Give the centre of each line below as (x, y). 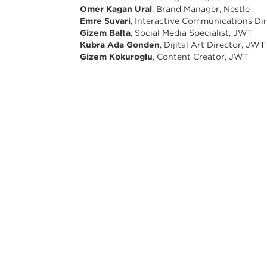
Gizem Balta (105, 33)
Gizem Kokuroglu (117, 57)
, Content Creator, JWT (201, 57)
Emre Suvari (105, 21)
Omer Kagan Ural (116, 9)
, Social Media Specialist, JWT (192, 33)
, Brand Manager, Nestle (201, 9)
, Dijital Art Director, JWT (213, 45)
